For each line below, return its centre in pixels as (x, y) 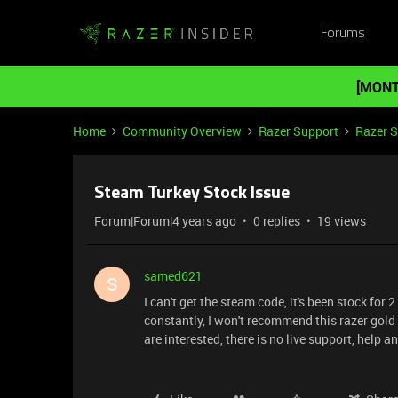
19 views (342, 221)
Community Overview (182, 131)
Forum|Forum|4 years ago (165, 221)
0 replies (277, 221)
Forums (342, 33)
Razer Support (298, 131)
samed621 (173, 276)
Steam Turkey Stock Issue (192, 194)
